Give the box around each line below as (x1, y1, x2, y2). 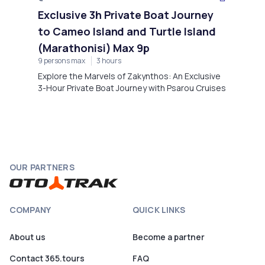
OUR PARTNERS (9, 161, 75, 173)
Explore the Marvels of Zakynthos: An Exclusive (38, 70, 221, 82)
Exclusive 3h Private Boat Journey (38, 7, 214, 22)
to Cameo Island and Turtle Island (38, 24, 216, 38)
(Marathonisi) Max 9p (38, 40, 150, 55)
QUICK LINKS (132, 204, 186, 216)
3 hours (96, 55, 121, 66)
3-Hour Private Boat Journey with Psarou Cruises (38, 82, 226, 94)
